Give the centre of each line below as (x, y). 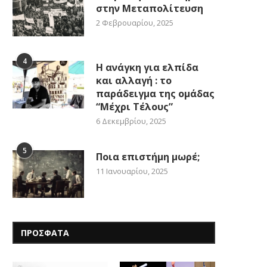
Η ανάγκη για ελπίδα (147, 67)
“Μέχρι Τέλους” (134, 106)
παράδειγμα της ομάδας (155, 93)
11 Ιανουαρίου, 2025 (132, 171)
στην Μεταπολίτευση (151, 8)
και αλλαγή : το (134, 80)
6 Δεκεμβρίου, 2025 (131, 121)
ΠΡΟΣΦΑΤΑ (45, 232)
